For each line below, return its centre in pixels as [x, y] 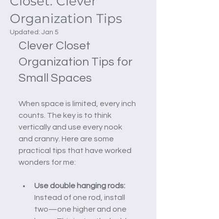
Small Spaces [55, 78]
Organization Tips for [77, 62]
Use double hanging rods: [80, 186]
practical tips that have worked [76, 151]
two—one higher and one [81, 209]
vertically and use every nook [71, 127]
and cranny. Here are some [67, 139]
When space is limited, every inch [78, 104]
